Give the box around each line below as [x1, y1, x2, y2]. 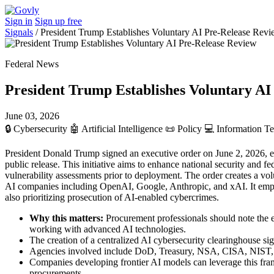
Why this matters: [29, 212, 103, 223]
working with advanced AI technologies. [29, 223, 186, 234]
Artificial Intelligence [80, 123, 165, 134]
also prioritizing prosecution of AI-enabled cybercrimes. [5, 191, 219, 202]
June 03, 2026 [5, 110, 59, 121]
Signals [5, 27, 33, 37]
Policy [175, 123, 204, 134]
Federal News [5, 59, 59, 69]
